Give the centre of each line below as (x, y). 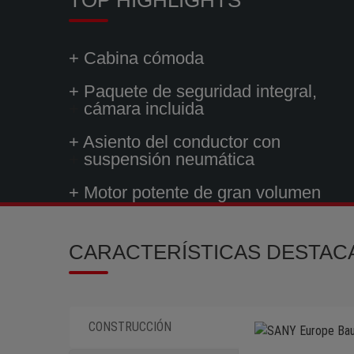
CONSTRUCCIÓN (130, 326)
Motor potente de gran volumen (202, 192)
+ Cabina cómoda (136, 58)
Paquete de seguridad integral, (200, 91)
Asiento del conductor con (182, 141)
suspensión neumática (169, 159)
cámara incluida (144, 108)
